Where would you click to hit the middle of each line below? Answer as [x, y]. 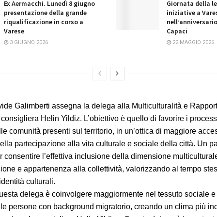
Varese [14, 31]
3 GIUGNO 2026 [28, 42]
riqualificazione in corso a [44, 22]
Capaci [177, 31]
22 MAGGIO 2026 [193, 42]
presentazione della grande [45, 12]
